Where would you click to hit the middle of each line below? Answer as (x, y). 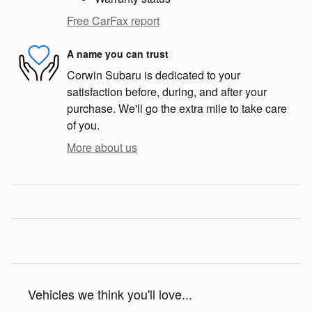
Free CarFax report (113, 21)
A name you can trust (118, 53)
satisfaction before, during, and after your (167, 92)
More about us (102, 148)
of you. (83, 125)
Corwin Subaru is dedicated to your (154, 75)
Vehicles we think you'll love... (110, 294)
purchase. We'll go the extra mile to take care (177, 109)
